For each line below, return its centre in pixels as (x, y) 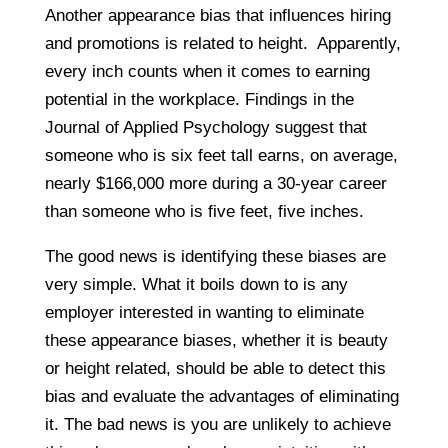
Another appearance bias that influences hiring (217, 16)
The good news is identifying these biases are (215, 257)
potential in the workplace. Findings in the (199, 100)
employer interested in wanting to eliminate (204, 313)
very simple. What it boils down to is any (196, 285)
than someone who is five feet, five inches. (204, 212)
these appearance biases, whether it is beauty (216, 341)
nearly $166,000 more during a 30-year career (215, 184)
